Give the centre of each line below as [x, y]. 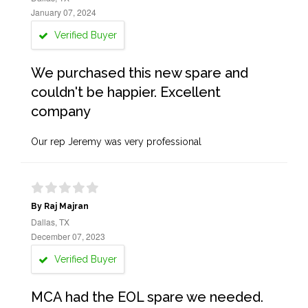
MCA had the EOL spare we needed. [147, 297]
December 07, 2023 [68, 236]
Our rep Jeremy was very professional [116, 142]
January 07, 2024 [64, 12]
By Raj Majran [60, 206]
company [61, 111]
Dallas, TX [50, 222]
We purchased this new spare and [140, 73]
